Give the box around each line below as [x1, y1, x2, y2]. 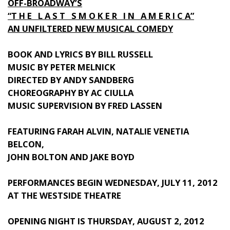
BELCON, [8, 138, 44, 150]
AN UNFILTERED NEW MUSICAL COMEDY [8, 23, 173, 34]
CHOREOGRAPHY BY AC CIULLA [8, 87, 133, 99]
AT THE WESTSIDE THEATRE [8, 189, 121, 201]
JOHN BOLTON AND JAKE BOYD [8, 151, 135, 163]
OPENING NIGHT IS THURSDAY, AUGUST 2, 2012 [8, 215, 204, 227]
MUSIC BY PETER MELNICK [8, 61, 116, 73]
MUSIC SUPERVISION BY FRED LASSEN [8, 100, 162, 111]
